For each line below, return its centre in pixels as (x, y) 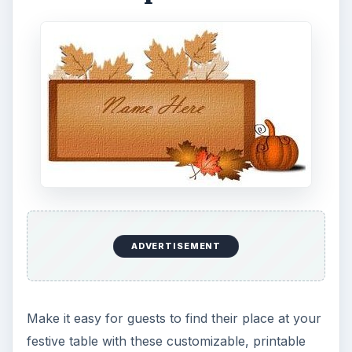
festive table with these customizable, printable (166, 341)
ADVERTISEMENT (176, 246)
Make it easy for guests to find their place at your (174, 318)
